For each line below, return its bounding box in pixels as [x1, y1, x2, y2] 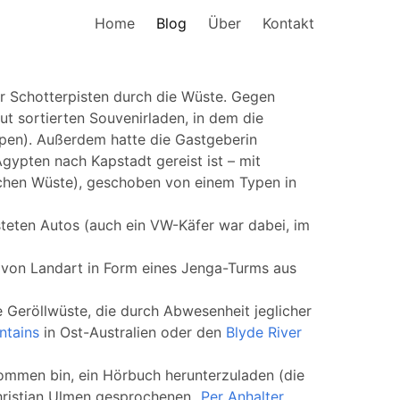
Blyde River [226, 323, 302, 341]
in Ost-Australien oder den [39, 323, 226, 341]
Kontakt [262, 14, 314, 32]
